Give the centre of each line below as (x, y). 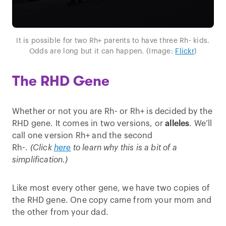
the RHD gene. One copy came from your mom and (112, 200)
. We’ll (201, 124)
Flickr (185, 51)
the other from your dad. (60, 212)
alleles (177, 124)
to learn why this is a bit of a (124, 148)
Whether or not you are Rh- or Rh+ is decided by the (112, 111)
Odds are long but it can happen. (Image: (102, 51)
